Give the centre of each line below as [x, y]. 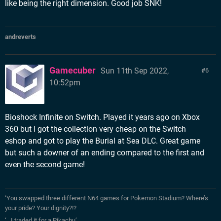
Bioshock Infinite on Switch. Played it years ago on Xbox [102, 117]
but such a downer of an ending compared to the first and [105, 153]
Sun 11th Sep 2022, [135, 71]
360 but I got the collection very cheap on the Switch [95, 129]
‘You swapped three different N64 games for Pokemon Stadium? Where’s [107, 198]
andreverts [20, 37]
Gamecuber [73, 70]
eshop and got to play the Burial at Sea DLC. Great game [103, 141]
